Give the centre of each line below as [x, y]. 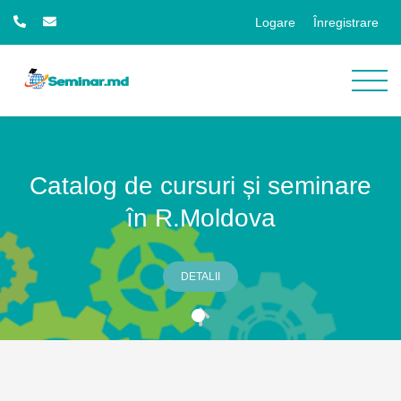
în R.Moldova [200, 218]
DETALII [200, 277]
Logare [275, 22]
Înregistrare [346, 22]
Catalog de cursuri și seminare [200, 186]
